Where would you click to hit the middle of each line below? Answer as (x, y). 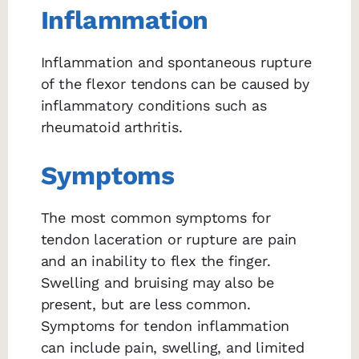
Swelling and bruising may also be (157, 283)
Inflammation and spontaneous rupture (176, 63)
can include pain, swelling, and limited (172, 348)
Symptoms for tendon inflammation (165, 326)
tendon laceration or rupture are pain (169, 240)
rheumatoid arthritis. (111, 127)
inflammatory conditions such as (153, 106)
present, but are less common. (145, 305)
